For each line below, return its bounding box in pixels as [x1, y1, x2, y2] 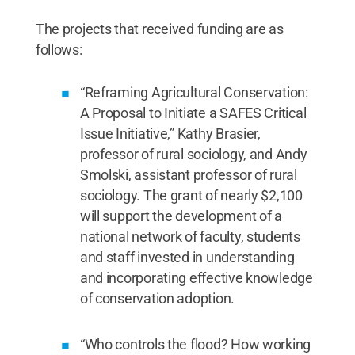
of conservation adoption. [79, 290, 235, 307]
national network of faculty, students [79, 228, 300, 245]
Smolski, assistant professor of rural [79, 166, 297, 183]
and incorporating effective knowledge [79, 269, 313, 286]
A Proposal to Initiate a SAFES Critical [79, 105, 307, 121]
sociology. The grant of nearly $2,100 [79, 187, 303, 204]
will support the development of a [79, 208, 282, 224]
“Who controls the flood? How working [79, 336, 311, 353]
